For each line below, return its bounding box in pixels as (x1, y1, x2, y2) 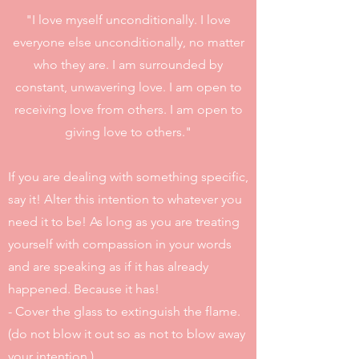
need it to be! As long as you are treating (8, 214, 240, 229)
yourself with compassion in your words (8, 236, 232, 252)
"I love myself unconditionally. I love (26, 12, 231, 27)
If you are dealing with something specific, (8, 169, 248, 184)
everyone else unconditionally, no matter (12, 34, 244, 50)
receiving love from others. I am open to (14, 102, 243, 117)
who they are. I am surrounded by (34, 57, 223, 72)
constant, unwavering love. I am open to (14, 79, 242, 95)
